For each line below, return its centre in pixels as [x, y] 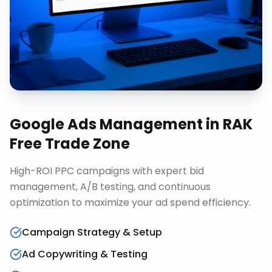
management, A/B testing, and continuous [110, 187]
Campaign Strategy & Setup [92, 232]
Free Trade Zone [70, 144]
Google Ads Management [106, 124]
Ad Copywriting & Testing [85, 254]
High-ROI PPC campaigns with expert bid [107, 171]
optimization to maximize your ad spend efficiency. [130, 202]
